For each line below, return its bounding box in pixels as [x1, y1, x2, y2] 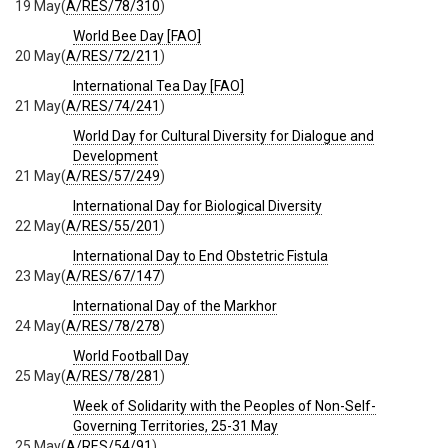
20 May [15, 47, 61, 64]
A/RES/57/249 [66, 167, 160, 184]
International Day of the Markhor [73, 297, 277, 314]
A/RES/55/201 [66, 217, 160, 234]
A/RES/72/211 [66, 47, 160, 64]
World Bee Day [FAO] [73, 27, 201, 44]
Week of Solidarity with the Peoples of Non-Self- [73, 397, 376, 414]
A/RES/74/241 [66, 97, 160, 114]
